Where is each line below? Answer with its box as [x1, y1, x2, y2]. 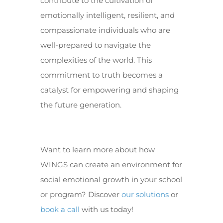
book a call [40, 205, 80, 214]
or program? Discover [40, 190, 121, 199]
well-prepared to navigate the [40, 40, 151, 50]
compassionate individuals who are [40, 25, 170, 35]
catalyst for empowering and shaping [40, 85, 179, 95]
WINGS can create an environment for [40, 160, 182, 169]
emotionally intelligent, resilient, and [40, 10, 175, 20]
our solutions [121, 190, 169, 199]
